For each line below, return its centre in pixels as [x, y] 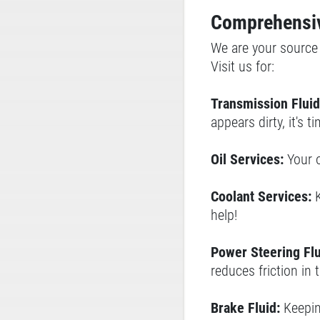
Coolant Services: [263, 196]
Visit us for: [242, 66]
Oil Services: [249, 159]
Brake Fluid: [245, 308]
